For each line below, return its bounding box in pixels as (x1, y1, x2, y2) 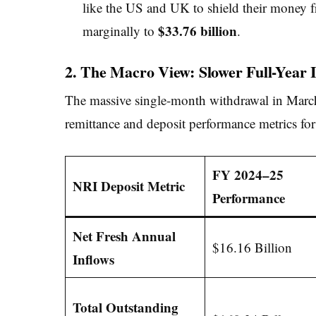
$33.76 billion (157, 21, 237, 41)
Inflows (72, 250, 114, 269)
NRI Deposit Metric (72, 176, 185, 196)
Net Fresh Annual (72, 226, 176, 246)
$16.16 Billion (212, 238, 292, 257)
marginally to (82, 22, 158, 40)
